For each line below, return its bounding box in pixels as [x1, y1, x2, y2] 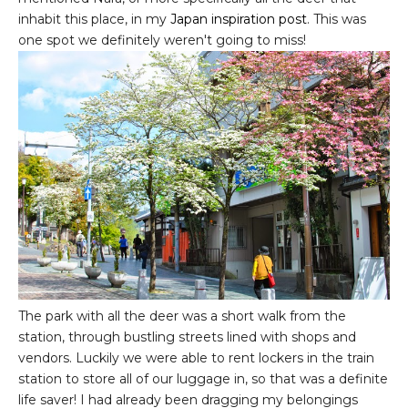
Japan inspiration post [170, 10, 307, 27]
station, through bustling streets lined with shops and [18, 329, 356, 346]
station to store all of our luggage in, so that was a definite [18, 371, 388, 388]
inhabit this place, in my [18, 10, 170, 27]
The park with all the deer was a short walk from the [18, 308, 346, 325]
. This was [307, 10, 366, 27]
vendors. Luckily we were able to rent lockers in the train [18, 350, 374, 367]
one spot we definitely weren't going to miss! [18, 31, 306, 48]
